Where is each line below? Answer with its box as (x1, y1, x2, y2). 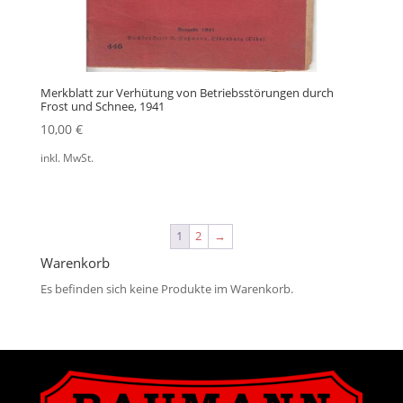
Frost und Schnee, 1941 (40, 97, 165, 114)
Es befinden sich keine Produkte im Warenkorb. (40, 280, 293, 297)
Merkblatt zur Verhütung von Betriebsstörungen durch (40, 84, 334, 101)
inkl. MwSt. (40, 150, 94, 166)
